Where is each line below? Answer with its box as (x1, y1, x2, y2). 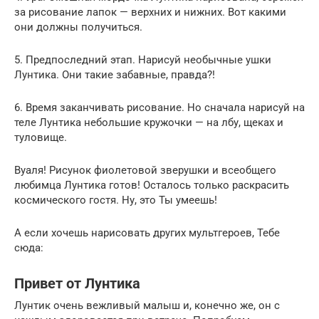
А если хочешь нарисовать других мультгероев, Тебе (14, 226, 280, 239)
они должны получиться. (14, 20, 142, 33)
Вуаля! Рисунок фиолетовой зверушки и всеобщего (14, 163, 276, 177)
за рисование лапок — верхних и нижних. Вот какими (14, 5, 286, 19)
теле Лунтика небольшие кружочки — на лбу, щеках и (14, 115, 283, 129)
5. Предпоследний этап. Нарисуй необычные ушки (14, 53, 271, 66)
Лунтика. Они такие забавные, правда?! (14, 68, 215, 81)
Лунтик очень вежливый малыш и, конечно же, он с (14, 298, 280, 312)
